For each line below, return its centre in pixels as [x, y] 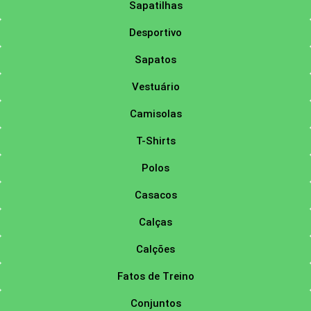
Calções [155, 250]
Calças [155, 222]
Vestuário [155, 87]
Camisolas [155, 114]
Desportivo [155, 33]
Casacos [155, 195]
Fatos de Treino [155, 277]
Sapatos [155, 60]
